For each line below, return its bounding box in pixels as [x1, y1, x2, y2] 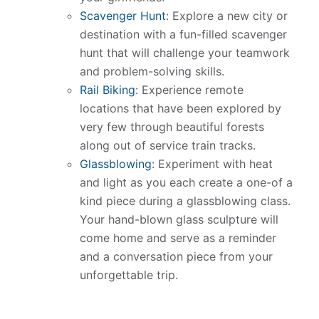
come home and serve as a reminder [80, 230, 277, 245]
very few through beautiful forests [80, 119, 265, 134]
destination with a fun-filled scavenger [80, 26, 288, 41]
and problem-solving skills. [80, 63, 225, 78]
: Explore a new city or [166, 8, 288, 23]
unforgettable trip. [80, 267, 179, 282]
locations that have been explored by [80, 100, 282, 115]
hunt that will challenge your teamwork [80, 45, 291, 60]
